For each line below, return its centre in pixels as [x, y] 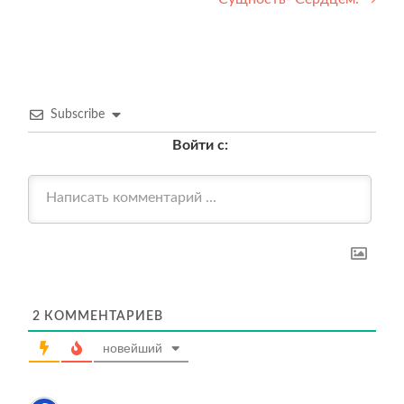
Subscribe [78, 115]
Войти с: [200, 146]
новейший [133, 348]
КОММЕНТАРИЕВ [102, 317]
